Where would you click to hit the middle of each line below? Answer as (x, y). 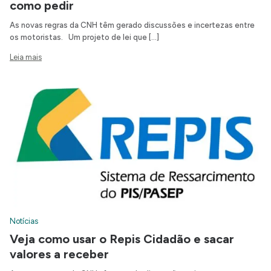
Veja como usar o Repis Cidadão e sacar (122, 239)
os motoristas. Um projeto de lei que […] (84, 38)
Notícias (24, 221)
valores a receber (59, 254)
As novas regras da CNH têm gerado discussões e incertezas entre (132, 25)
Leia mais (26, 57)
